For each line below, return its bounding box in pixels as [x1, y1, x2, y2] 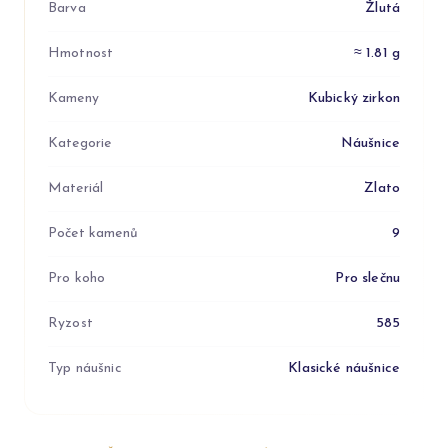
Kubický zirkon [307, 91, 400, 107]
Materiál [48, 181, 104, 197]
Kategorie [48, 136, 112, 152]
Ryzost [48, 316, 93, 332]
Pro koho [48, 271, 106, 287]
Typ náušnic [48, 361, 122, 377]
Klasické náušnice [288, 361, 400, 377]
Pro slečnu [335, 271, 400, 287]
